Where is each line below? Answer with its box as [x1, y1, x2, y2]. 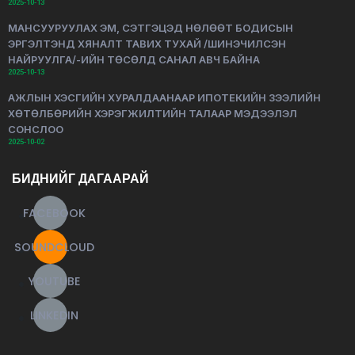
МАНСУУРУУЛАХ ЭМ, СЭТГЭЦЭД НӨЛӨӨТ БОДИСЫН [8, 21, 293, 34]
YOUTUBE [28, 273, 81, 289]
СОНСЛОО [8, 123, 63, 136]
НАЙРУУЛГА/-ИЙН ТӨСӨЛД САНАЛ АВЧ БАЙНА [8, 53, 260, 66]
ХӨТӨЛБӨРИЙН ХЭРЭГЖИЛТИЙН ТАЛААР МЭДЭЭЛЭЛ [8, 107, 297, 120]
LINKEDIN [30, 307, 78, 323]
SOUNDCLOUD [14, 239, 94, 255]
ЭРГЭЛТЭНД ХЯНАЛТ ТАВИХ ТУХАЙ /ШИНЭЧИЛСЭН [8, 37, 286, 50]
